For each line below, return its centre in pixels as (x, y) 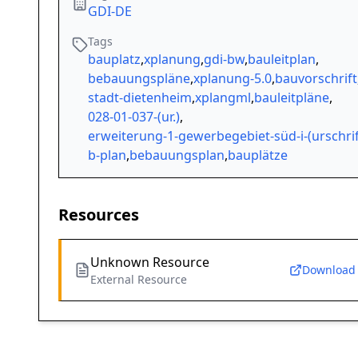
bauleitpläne (292, 98)
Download (328, 270)
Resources (99, 215)
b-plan (107, 155)
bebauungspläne (139, 79)
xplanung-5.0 (233, 79)
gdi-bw (224, 60)
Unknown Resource (150, 263)
